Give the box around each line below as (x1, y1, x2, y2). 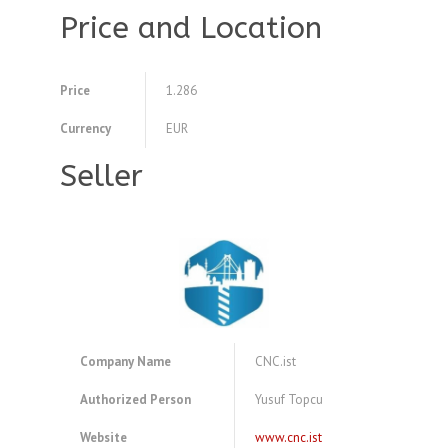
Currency (60, 120, 111, 138)
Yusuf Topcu (255, 391, 323, 409)
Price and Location (60, 10, 322, 47)
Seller (60, 158, 143, 195)
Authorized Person (80, 391, 191, 409)
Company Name (80, 353, 171, 371)
